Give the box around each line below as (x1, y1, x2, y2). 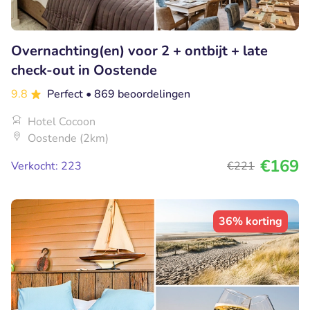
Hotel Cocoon (28, 114, 95, 130)
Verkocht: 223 (11, 158, 82, 174)
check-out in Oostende (11, 61, 157, 80)
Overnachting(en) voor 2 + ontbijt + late (11, 42, 268, 61)
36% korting (219, 214, 282, 230)
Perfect (47, 86, 86, 102)
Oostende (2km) (28, 131, 109, 147)
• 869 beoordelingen (86, 86, 190, 102)
